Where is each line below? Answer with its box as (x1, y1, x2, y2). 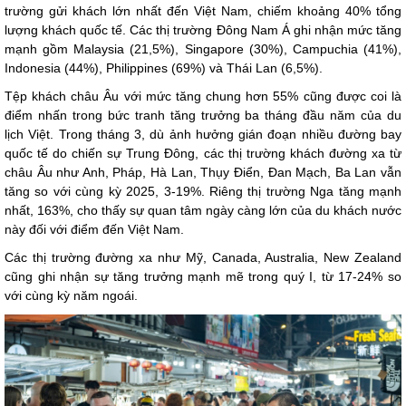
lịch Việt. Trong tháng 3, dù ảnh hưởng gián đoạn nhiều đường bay (5, 127, 401, 142)
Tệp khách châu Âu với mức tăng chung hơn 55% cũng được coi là (5, 89, 401, 104)
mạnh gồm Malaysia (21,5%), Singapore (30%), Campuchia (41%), (5, 42, 401, 57)
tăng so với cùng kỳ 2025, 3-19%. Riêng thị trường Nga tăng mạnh (5, 184, 401, 199)
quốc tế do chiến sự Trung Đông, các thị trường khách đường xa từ (5, 146, 401, 161)
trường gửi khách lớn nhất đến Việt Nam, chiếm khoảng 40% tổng (5, 4, 401, 19)
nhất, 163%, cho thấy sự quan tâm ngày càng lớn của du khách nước (5, 203, 401, 218)
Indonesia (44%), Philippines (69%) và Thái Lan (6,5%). (5, 61, 323, 76)
